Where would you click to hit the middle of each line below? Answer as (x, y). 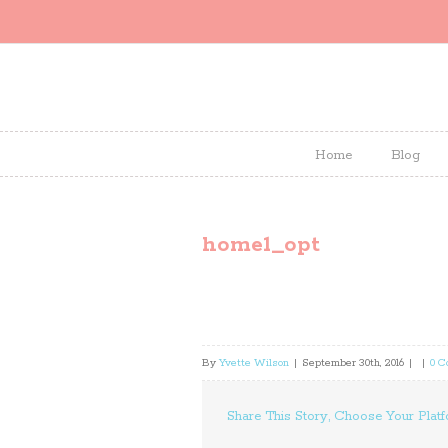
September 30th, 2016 (353, 363)
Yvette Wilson (254, 363)
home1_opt (261, 245)
